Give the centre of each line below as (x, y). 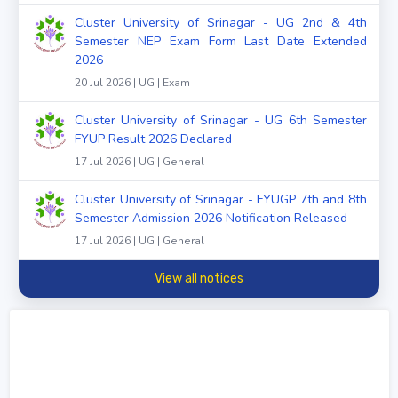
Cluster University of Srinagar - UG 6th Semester (221, 121)
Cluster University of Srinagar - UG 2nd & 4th (221, 23)
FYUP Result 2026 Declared (153, 139)
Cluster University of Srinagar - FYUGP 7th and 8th (221, 199)
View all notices (199, 279)
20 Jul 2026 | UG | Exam (132, 83)
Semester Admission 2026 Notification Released (211, 218)
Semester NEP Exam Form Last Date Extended (221, 42)
